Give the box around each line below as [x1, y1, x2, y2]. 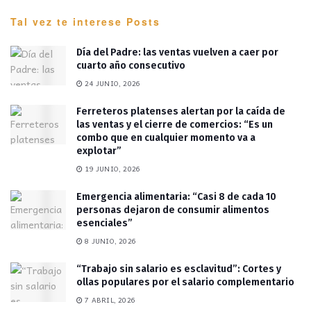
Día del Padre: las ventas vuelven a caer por [76, 47, 278, 59]
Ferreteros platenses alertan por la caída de [76, 106, 285, 118]
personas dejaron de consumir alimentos [76, 204, 269, 217]
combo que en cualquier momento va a [76, 132, 255, 144]
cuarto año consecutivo [76, 60, 185, 72]
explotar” [76, 145, 121, 158]
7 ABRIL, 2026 [83, 294, 136, 306]
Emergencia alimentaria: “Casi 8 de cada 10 [76, 191, 276, 203]
